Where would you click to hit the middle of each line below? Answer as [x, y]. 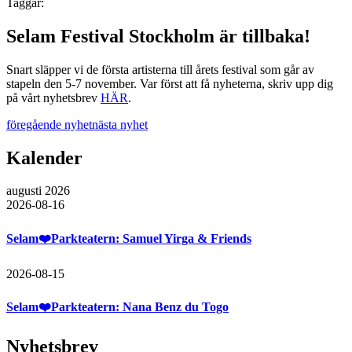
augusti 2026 [38, 191]
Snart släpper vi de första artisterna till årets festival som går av [160, 69]
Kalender [44, 158]
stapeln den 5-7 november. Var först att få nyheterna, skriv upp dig [170, 83]
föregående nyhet [49, 124]
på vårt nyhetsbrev [53, 97]
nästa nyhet [120, 124]
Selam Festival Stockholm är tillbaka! [158, 36]
